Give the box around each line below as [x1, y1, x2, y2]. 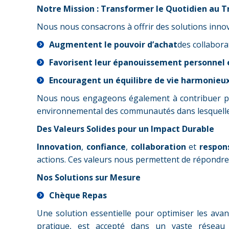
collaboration [130, 141, 186, 152]
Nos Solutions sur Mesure [37, 172, 141, 183]
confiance [86, 141, 126, 152]
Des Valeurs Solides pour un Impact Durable [37, 123, 214, 134]
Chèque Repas [49, 190, 107, 201]
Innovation [37, 141, 81, 152]
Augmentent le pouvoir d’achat [49, 39, 177, 50]
